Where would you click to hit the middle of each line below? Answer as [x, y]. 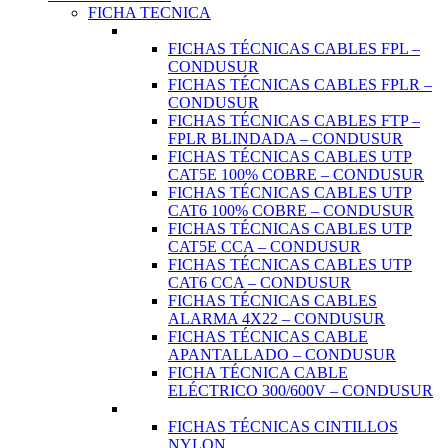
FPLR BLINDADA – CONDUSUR [285, 139]
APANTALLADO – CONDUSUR [282, 355]
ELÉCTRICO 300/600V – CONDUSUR [300, 391]
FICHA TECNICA [149, 13]
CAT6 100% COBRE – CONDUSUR [291, 211]
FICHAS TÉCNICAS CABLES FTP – [294, 121]
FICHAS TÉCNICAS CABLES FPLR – [300, 85]
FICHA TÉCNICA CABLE [258, 373]
